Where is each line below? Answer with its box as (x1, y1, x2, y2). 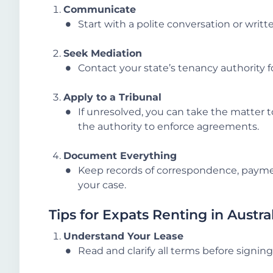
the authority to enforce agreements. (78, 120, 259, 132)
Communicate (63, 3, 136, 15)
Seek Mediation (63, 47, 142, 59)
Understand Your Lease (63, 230, 183, 242)
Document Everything (63, 149, 177, 161)
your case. (78, 179, 126, 191)
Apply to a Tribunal (63, 91, 161, 103)
